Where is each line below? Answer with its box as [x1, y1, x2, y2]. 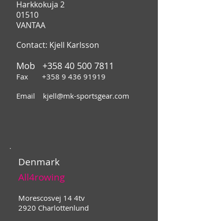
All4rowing [18, 171, 65, 184]
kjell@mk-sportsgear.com [43, 91, 129, 101]
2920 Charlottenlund [18, 203, 89, 213]
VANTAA [16, 20, 45, 31]
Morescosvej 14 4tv [18, 193, 85, 203]
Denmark [18, 155, 60, 169]
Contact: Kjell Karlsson [16, 40, 99, 51]
